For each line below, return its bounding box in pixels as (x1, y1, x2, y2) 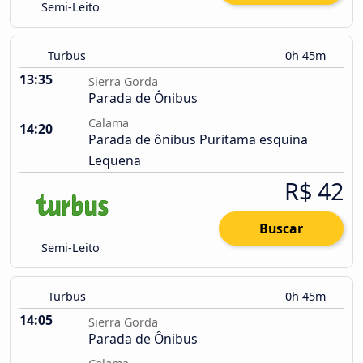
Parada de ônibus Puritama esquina (88, 130, 308, 149)
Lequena (88, 152, 141, 170)
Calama (88, 115, 129, 131)
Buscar (259, 220, 303, 238)
